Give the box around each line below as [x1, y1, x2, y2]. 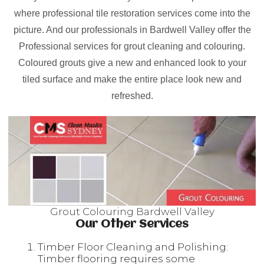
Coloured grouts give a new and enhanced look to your [18, 58, 246, 68]
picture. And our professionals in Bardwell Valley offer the [13, 25, 251, 35]
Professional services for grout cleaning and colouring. [19, 41, 245, 51]
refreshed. [111, 91, 153, 101]
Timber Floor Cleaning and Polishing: [38, 241, 228, 253]
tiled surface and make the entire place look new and [22, 74, 242, 84]
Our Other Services [75, 219, 189, 230]
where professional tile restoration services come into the [14, 8, 250, 18]
